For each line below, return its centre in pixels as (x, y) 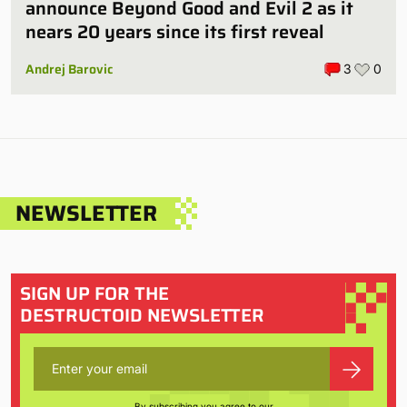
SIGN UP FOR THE (94, 293)
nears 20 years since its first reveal (175, 31)
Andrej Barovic (69, 69)
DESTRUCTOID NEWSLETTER (142, 315)
